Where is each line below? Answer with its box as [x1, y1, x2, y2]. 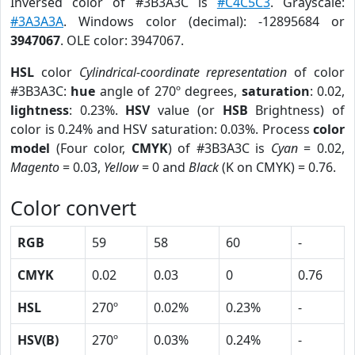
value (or [150, 101, 223, 119]
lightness [10, 101, 69, 119]
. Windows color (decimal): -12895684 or [63, 13, 345, 30]
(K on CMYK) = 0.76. [219, 158, 336, 176]
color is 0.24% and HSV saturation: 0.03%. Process [10, 120, 313, 138]
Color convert [10, 194, 136, 221]
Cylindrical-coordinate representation [78, 63, 288, 81]
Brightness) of [247, 101, 345, 119]
